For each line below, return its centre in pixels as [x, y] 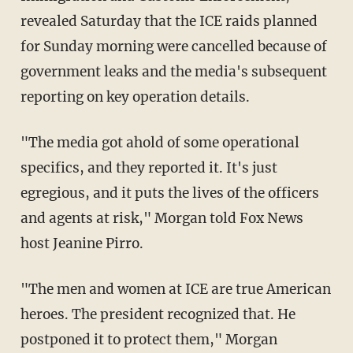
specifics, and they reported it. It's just [149, 168]
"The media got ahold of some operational [29, 143]
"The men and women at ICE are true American [29, 290]
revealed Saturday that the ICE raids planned [169, 22]
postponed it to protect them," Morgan [149, 340]
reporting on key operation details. [135, 97]
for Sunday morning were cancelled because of [173, 47]
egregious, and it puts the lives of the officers [169, 193]
